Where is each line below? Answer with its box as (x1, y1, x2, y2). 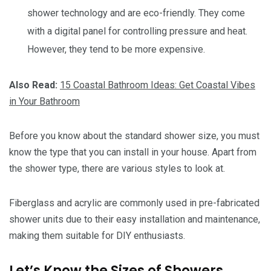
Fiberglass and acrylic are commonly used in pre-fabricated (9, 197, 260, 209)
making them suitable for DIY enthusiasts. (9, 229, 185, 241)
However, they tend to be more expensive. (27, 43, 205, 55)
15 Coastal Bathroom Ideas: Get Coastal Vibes (60, 79, 255, 91)
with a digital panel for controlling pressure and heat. (27, 25, 247, 37)
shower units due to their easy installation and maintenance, (9, 213, 260, 225)
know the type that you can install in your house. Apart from (9, 146, 256, 158)
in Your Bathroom (9, 95, 80, 107)
